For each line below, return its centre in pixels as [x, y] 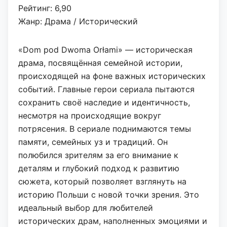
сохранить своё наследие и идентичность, [104, 103]
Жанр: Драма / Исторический [78, 22]
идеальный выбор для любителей [86, 208]
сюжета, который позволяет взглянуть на [102, 182]
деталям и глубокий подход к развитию [99, 168]
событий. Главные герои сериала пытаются [106, 89]
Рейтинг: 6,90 [45, 8]
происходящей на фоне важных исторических [112, 76]
